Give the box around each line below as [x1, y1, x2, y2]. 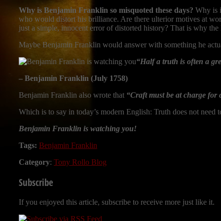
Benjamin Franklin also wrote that [19, 91, 126, 100]
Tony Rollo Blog [54, 158, 107, 167]
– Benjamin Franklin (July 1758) [19, 74, 128, 83]
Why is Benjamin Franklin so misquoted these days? [19, 6, 193, 15]
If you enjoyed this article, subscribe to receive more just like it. [19, 197, 215, 206]
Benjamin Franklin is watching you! [19, 124, 137, 133]
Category [19, 158, 50, 167]
